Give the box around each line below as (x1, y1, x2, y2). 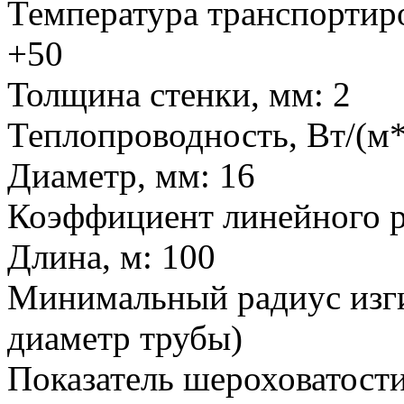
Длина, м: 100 (7, 236, 216, 276)
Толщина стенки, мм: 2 (7, 74, 351, 114)
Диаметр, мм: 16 (7, 155, 255, 195)
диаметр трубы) (7, 317, 243, 357)
